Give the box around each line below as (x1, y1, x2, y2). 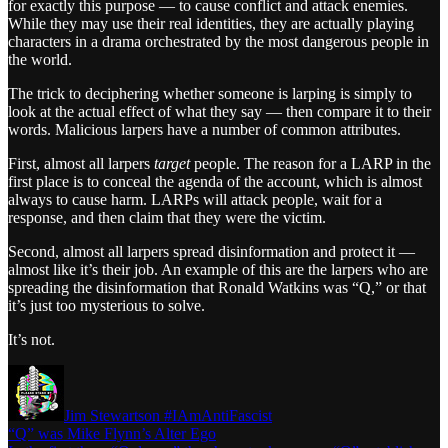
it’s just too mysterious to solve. (8, 297, 205, 315)
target (154, 155, 190, 173)
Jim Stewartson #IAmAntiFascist (64, 407, 272, 425)
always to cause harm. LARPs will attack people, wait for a (8, 191, 382, 209)
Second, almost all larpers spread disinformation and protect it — (8, 243, 415, 261)
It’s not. (8, 331, 55, 349)
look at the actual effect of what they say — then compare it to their (8, 103, 431, 121)
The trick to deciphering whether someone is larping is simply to (8, 85, 412, 103)
